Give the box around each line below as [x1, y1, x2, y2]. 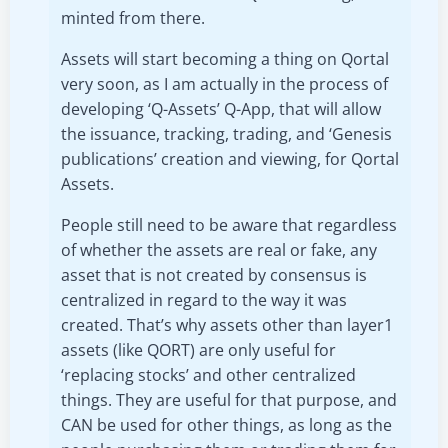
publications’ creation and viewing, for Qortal [61, 148, 399, 170]
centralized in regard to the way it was [61, 289, 347, 311]
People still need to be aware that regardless [61, 214, 397, 236]
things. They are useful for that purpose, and [61, 389, 397, 411]
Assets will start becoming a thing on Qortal [61, 48, 389, 70]
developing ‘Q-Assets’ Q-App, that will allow [61, 98, 381, 120]
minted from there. [61, 7, 205, 29]
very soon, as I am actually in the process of [61, 73, 388, 95]
